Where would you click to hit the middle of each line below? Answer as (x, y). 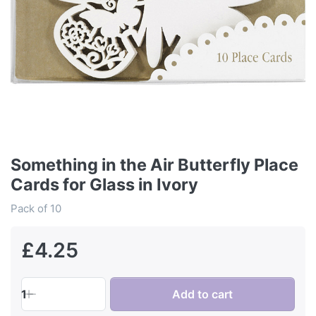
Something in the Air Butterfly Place (154, 165)
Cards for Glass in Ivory (104, 185)
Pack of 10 (36, 209)
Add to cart (203, 294)
